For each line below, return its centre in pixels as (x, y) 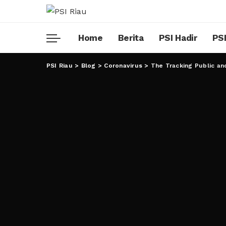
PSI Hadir (178, 38)
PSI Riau (60, 66)
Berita (131, 38)
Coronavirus (123, 66)
